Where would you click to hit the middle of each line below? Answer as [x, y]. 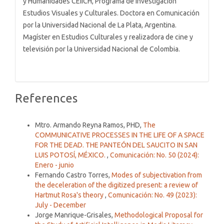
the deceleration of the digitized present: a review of [116, 185]
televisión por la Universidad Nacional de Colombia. [101, 49]
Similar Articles [36, 116]
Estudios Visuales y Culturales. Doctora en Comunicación [111, 13]
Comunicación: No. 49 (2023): [152, 195]
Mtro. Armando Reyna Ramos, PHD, [89, 125]
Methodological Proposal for [159, 215]
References [46, 98]
